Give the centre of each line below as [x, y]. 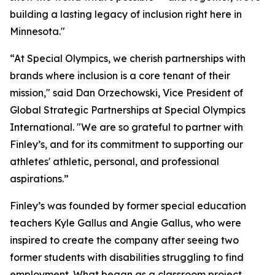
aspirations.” [39, 179]
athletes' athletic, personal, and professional [114, 162]
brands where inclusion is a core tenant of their [120, 76]
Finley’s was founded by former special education [128, 206]
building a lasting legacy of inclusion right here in [126, 14]
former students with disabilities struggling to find [127, 258]
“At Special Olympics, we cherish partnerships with [128, 59]
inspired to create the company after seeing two [124, 240]
